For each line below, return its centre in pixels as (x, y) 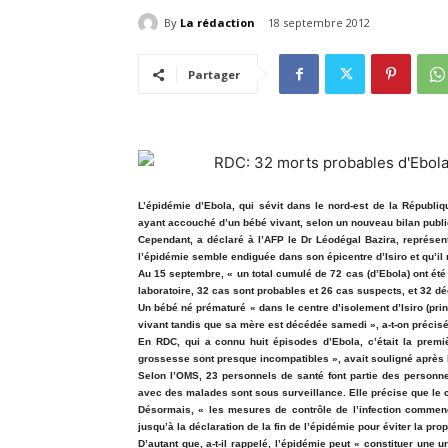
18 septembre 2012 (319, 23)
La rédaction (217, 22)
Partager (214, 75)
